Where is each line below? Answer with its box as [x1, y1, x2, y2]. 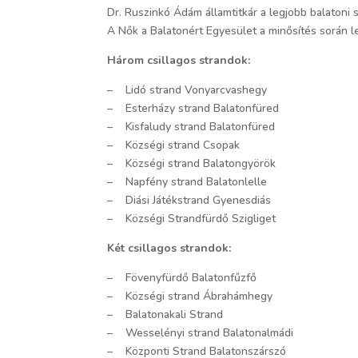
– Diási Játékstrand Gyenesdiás [107, 192, 272, 208]
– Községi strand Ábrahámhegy [107, 288, 273, 304]
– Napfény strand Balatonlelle [107, 173, 268, 189]
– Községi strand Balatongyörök [107, 155, 276, 171]
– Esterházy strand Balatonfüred [107, 100, 296, 116]
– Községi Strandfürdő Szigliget [107, 210, 276, 226]
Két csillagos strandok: [107, 240, 232, 256]
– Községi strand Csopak [107, 137, 241, 153]
